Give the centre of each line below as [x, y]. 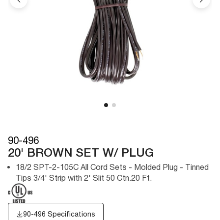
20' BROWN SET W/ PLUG [81, 153]
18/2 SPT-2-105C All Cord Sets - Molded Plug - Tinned [112, 167]
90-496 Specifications [59, 214]
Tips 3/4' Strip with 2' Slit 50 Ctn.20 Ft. [84, 178]
